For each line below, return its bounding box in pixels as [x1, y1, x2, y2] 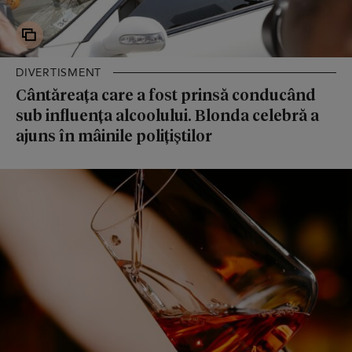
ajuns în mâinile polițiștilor [16, 125, 212, 146]
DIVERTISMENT [16, 65, 101, 81]
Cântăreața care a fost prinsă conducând [16, 84, 316, 105]
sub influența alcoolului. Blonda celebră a [16, 104, 319, 126]
